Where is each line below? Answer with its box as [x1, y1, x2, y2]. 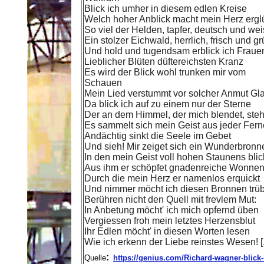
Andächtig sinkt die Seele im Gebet [84, 131, 231, 141]
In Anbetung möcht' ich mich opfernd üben [84, 205, 259, 215]
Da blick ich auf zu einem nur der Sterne [84, 99, 251, 109]
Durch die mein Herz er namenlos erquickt [84, 173, 260, 183]
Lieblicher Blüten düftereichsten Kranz [84, 57, 243, 67]
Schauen [84, 78, 122, 88]
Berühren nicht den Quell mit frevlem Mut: [84, 194, 256, 204]
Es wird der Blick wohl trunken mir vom [84, 67, 246, 77]
